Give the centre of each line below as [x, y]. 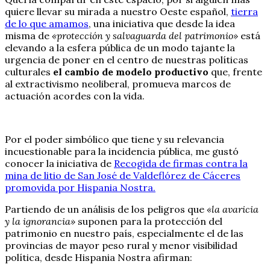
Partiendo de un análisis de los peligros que [106, 209]
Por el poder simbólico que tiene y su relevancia [115, 139]
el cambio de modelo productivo [131, 71]
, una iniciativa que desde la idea [162, 23]
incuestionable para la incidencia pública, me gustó [122, 151]
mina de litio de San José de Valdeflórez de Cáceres [123, 175]
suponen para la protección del [149, 221]
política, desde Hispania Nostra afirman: [99, 257]
